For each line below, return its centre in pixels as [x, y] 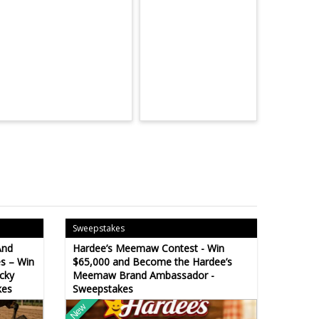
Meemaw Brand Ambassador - [143, 275]
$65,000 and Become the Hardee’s [152, 261]
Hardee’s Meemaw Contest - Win [148, 248]
